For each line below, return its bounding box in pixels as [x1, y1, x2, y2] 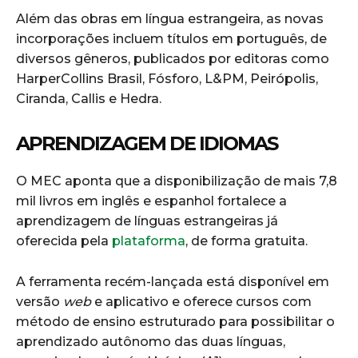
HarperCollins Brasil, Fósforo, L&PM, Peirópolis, [16, 70, 318, 86]
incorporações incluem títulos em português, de [16, 30, 327, 46]
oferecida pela [16, 233, 112, 249]
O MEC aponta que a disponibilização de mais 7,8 [16, 173, 337, 189]
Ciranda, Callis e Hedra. [16, 90, 161, 106]
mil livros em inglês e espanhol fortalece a [16, 193, 287, 209]
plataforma [112, 233, 185, 249]
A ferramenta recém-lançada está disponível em [16, 273, 329, 289]
